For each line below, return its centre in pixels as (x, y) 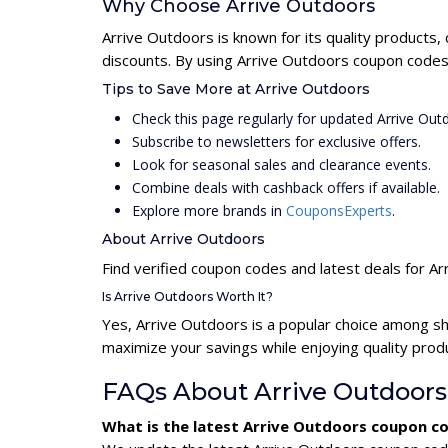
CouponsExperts (339, 210)
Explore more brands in (209, 210)
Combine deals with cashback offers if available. (286, 187)
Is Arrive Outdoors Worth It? (187, 296)
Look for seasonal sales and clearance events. (281, 164)
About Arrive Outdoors (183, 239)
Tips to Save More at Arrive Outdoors (236, 89)
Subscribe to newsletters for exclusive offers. (276, 141)
